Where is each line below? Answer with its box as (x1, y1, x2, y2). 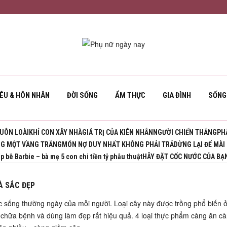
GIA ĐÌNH (163, 91, 191, 100)
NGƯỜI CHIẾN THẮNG (153, 128, 217, 136)
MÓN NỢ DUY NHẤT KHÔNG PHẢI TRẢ (62, 140, 174, 148)
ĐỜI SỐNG (67, 91, 98, 100)
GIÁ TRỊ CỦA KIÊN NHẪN (82, 128, 154, 136)
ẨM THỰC (115, 91, 145, 100)
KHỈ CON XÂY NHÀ (29, 128, 83, 136)
